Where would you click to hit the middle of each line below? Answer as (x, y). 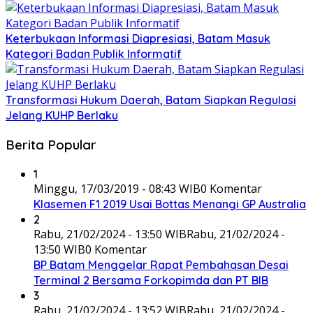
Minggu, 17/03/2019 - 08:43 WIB (117, 188)
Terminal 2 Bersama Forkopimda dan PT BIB (151, 280)
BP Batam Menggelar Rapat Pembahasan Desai (161, 264)
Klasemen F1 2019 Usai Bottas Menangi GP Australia (170, 204)
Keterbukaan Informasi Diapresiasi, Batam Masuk (138, 39)
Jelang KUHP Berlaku (62, 116)
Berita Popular (51, 144)
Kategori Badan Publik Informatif (94, 54)
